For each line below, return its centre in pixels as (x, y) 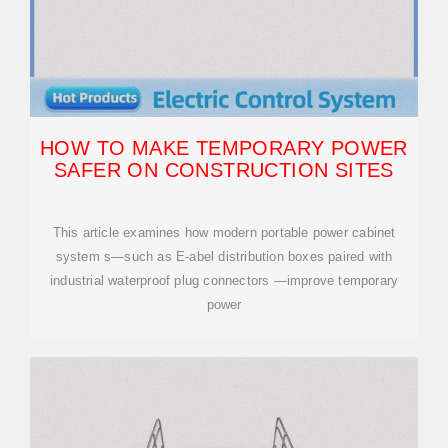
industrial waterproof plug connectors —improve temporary (224, 280)
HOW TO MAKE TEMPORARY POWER (224, 148)
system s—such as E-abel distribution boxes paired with (224, 256)
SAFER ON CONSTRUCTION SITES (224, 170)
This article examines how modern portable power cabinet (224, 232)
